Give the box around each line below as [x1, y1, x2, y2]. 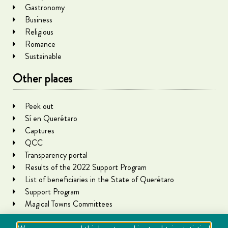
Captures [24, 124, 54, 136]
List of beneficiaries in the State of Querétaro [24, 173, 174, 185]
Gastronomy [24, 1, 65, 13]
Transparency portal [24, 149, 88, 161]
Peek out [24, 100, 53, 112]
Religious [24, 25, 53, 38]
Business [24, 13, 52, 25]
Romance [24, 38, 55, 50]
